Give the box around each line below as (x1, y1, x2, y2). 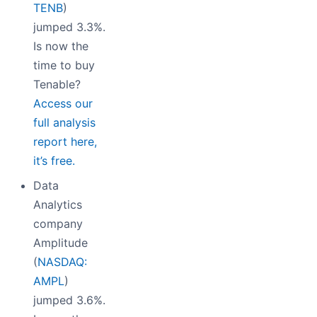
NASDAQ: (38, 254, 87, 269)
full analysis (33, 115, 96, 129)
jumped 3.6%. (33, 292, 105, 307)
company (33, 216, 83, 231)
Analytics (33, 197, 82, 212)
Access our (33, 96, 93, 110)
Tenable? (33, 76, 81, 91)
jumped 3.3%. (33, 19, 105, 34)
